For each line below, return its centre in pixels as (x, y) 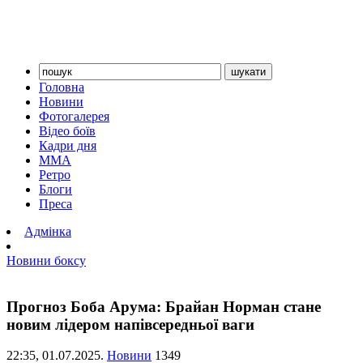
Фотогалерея (74, 116)
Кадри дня (68, 145)
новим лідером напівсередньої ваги (130, 324)
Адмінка (48, 231)
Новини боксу (46, 261)
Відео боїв (67, 131)
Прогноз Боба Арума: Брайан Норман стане (164, 306)
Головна (62, 87)
